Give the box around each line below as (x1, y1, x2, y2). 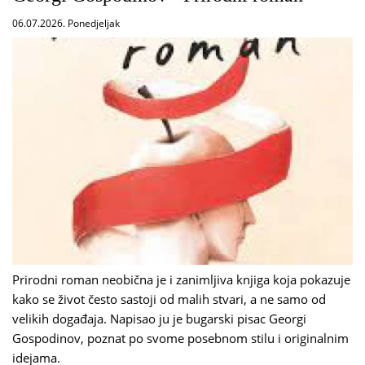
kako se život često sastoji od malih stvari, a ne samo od (12, 290, 326, 307)
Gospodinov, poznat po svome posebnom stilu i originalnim (12, 329, 349, 346)
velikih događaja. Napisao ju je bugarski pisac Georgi (12, 310, 306, 327)
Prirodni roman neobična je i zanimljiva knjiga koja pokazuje (12, 270, 350, 288)
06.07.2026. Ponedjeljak (12, 16, 120, 31)
